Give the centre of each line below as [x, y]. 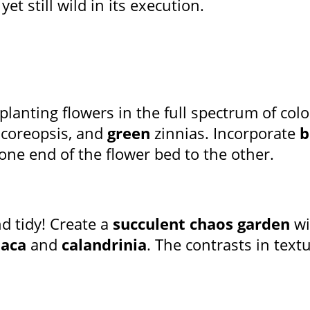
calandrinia [104, 245]
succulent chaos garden [201, 224]
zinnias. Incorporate [225, 133]
